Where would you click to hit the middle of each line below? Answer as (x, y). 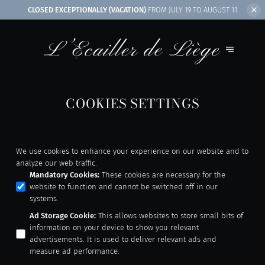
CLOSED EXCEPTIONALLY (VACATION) (87, 9)
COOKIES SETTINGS (132, 104)
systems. (44, 198)
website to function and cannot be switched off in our (124, 186)
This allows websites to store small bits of (171, 216)
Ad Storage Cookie (62, 216)
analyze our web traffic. (56, 163)
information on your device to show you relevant (114, 228)
